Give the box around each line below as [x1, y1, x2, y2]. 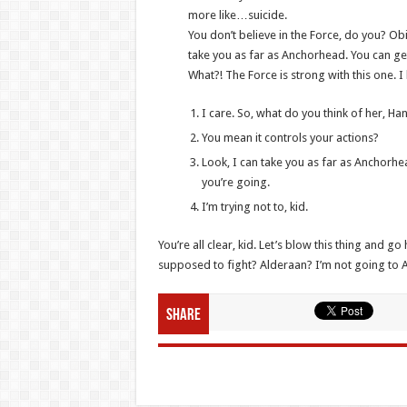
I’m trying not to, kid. [201, 199, 308, 213]
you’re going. [201, 174, 270, 189]
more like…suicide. [187, 7, 287, 22]
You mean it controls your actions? [201, 130, 379, 144]
